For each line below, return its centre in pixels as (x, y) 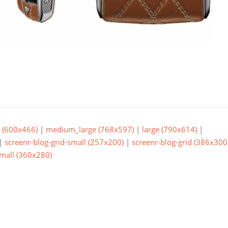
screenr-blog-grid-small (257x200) (64, 142)
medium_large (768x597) (90, 129)
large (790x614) (169, 129)
